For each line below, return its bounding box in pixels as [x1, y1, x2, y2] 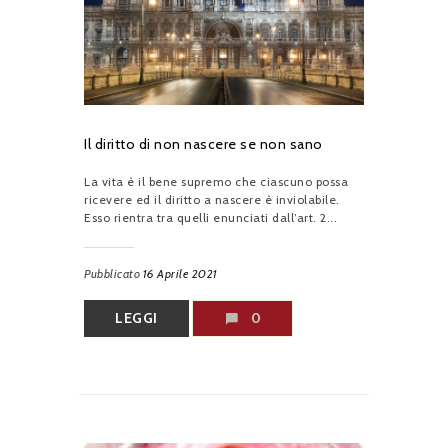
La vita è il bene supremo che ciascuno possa [84, 173, 348, 189]
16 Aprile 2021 [142, 265, 218, 281]
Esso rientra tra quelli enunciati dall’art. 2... [84, 209, 337, 225]
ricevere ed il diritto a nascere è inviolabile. [84, 191, 340, 207]
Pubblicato [84, 265, 143, 281]
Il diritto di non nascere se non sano [84, 134, 323, 153]
